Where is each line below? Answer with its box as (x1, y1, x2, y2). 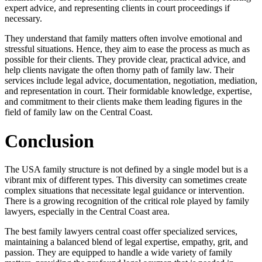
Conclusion (5, 130, 94, 151)
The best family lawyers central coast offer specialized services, (5, 226, 237, 237)
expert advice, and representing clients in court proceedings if (5, 3, 230, 13)
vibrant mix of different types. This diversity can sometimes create (5, 175, 247, 185)
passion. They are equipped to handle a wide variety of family (5, 247, 232, 258)
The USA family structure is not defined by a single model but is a (5, 164, 248, 175)
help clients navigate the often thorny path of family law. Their (5, 65, 234, 75)
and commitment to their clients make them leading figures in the (5, 96, 242, 107)
